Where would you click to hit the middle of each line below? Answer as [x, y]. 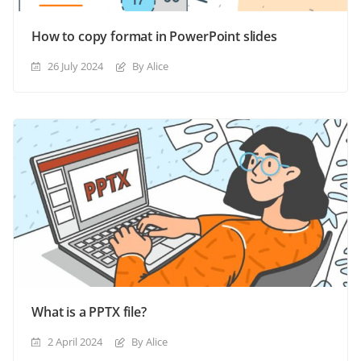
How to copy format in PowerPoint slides [154, 36]
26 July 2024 [75, 66]
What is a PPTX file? [89, 311]
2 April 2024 [75, 341]
